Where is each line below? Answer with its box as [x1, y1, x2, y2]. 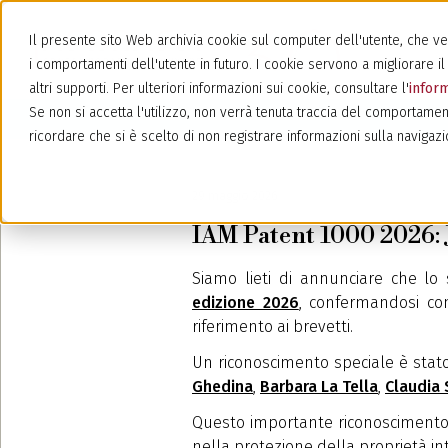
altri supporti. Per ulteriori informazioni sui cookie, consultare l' [29, 80, 409, 97]
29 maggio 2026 [192, 189, 277, 203]
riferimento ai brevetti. [192, 317, 357, 336]
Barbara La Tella [260, 377, 378, 396]
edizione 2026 [192, 293, 299, 312]
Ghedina [192, 377, 253, 396]
